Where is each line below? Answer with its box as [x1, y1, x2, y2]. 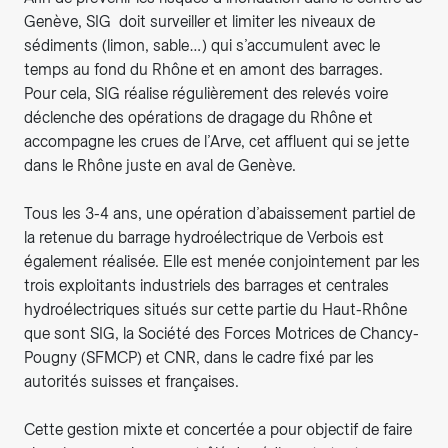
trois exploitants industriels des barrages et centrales [24, 276, 389, 296]
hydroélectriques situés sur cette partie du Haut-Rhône [24, 300, 407, 320]
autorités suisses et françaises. [24, 372, 239, 392]
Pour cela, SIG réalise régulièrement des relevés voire [24, 84, 388, 104]
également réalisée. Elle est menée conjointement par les [24, 252, 420, 272]
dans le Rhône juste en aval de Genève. [24, 156, 300, 176]
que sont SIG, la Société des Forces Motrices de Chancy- [24, 324, 419, 344]
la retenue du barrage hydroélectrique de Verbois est [24, 228, 384, 248]
